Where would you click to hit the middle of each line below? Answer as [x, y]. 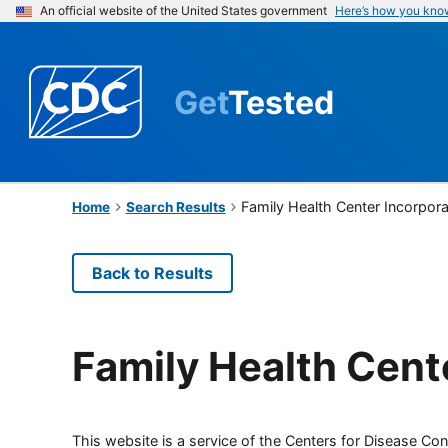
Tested [281, 102]
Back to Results [152, 272]
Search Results [175, 206]
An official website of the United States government [183, 10]
